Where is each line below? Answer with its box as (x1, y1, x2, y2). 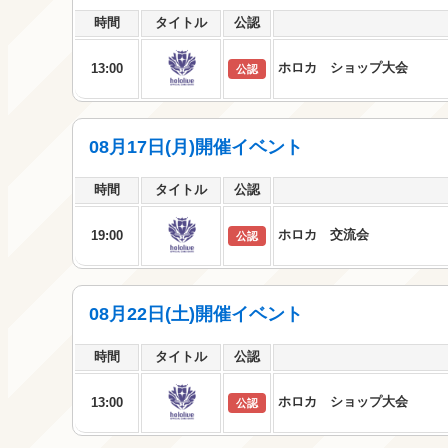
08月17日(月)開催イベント (89, 137, 303, 157)
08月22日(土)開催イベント (89, 304, 303, 324)
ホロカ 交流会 (278, 227, 369, 242)
